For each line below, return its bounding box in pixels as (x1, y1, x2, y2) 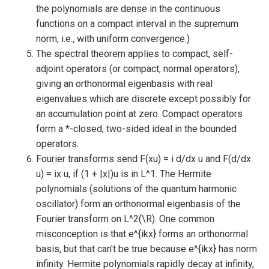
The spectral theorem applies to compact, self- (36, 48, 233, 59)
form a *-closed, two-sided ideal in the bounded (36, 123, 237, 134)
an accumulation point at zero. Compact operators (36, 108, 243, 119)
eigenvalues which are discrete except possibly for (36, 93, 251, 104)
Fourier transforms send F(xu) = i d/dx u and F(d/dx (36, 153, 251, 165)
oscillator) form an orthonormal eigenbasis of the (36, 198, 241, 210)
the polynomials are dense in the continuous (36, 3, 220, 14)
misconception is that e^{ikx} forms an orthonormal (36, 228, 248, 240)
